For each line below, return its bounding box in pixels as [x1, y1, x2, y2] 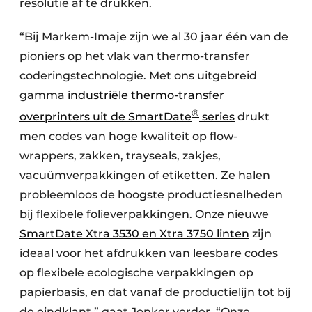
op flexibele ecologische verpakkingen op [19, 266, 253, 280]
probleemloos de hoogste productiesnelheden [19, 188, 283, 202]
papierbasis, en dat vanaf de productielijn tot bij [19, 286, 291, 299]
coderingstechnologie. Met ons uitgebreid [19, 68, 257, 82]
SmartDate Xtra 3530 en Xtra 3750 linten [19, 227, 249, 241]
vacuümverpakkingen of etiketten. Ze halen [19, 169, 270, 182]
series [199, 110, 235, 124]
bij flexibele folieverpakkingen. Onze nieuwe [19, 208, 269, 221]
